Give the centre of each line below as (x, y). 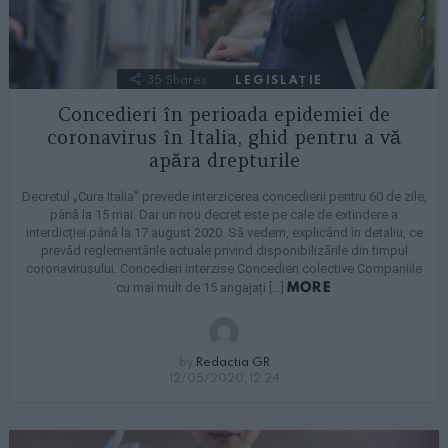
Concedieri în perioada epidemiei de (224, 113)
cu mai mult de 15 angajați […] (201, 287)
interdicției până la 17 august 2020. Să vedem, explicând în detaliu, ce (224, 232)
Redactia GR (232, 360)
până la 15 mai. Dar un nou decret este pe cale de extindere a (224, 214)
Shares (186, 78)
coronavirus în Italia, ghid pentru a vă (224, 136)
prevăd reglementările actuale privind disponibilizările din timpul (224, 250)
